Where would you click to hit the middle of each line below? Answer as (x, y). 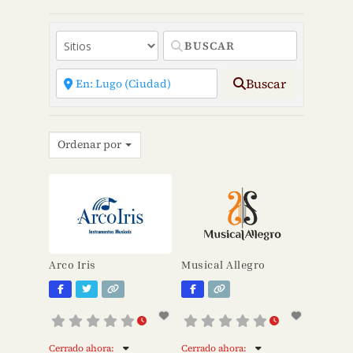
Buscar (266, 84)
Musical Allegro (223, 264)
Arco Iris (72, 264)
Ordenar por (90, 144)
